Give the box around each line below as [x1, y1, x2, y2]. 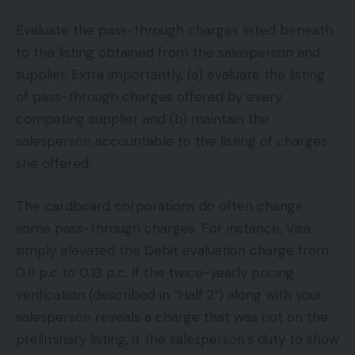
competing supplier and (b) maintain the [16, 110, 269, 128]
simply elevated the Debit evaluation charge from [16, 241, 329, 259]
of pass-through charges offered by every [16, 88, 282, 106]
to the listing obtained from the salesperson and [16, 44, 320, 62]
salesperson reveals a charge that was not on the [16, 307, 328, 326]
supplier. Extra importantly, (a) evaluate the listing [16, 66, 325, 84]
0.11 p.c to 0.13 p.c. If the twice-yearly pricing [16, 263, 294, 281]
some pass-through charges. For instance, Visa [16, 219, 311, 237]
